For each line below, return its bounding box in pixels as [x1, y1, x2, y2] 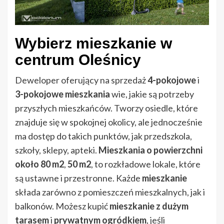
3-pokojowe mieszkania [15, 88, 110, 100]
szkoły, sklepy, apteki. [15, 144, 98, 156]
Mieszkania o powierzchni [98, 144, 202, 156]
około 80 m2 [15, 158, 64, 170]
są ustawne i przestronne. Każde [15, 172, 142, 184]
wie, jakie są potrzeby [110, 88, 194, 100]
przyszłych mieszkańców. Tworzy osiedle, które [15, 102, 198, 114]
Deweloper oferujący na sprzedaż [15, 74, 147, 86]
